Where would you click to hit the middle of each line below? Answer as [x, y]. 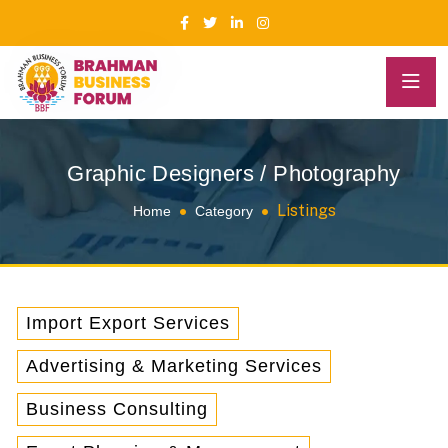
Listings [306, 210]
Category [223, 210]
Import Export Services [128, 322]
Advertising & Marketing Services [174, 365]
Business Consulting [117, 408]
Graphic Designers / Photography [234, 173]
